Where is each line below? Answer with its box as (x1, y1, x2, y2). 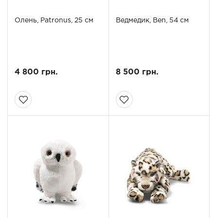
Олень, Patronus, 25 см (15, 18, 93, 24)
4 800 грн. (15, 69, 58, 76)
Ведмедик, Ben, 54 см (115, 18, 189, 24)
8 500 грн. (115, 69, 159, 76)
